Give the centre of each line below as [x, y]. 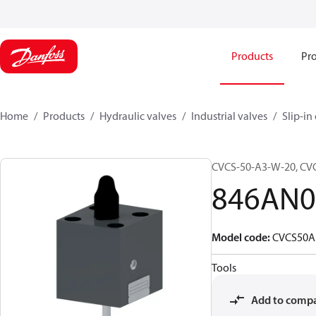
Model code [239, 237]
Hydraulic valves [138, 116]
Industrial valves [229, 116]
